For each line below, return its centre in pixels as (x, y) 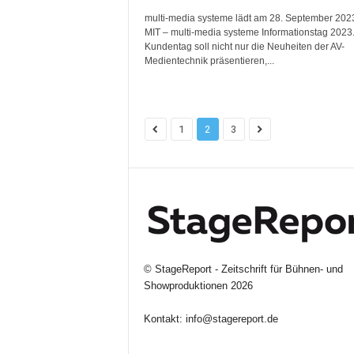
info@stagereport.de (232, 319)
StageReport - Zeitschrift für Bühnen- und (249, 269)
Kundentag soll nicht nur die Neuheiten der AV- (244, 47)
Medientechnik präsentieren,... (209, 61)
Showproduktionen (185, 286)
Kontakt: (164, 319)
